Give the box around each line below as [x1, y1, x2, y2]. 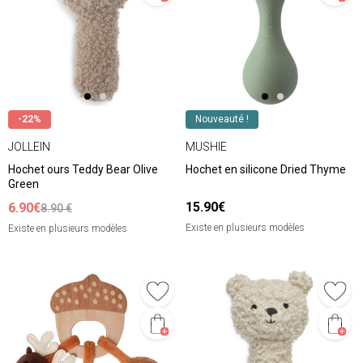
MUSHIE [186, 139, 227, 153]
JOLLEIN [8, 139, 50, 153]
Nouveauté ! [195, 113, 249, 126]
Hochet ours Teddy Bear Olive [8, 163, 158, 177]
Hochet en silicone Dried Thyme [186, 163, 346, 177]
